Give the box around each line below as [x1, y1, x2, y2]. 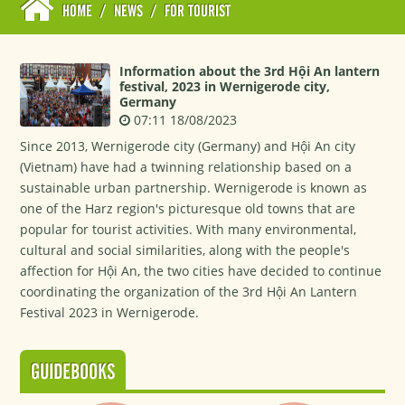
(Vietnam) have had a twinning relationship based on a [20, 158, 353, 175]
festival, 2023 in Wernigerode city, [119, 78, 331, 95]
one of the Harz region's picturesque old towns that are [20, 200, 356, 217]
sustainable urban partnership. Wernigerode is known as [20, 179, 368, 196]
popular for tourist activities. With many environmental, [20, 221, 357, 238]
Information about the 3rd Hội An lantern [119, 62, 381, 80]
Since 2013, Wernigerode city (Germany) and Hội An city [20, 137, 356, 155]
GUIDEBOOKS [31, 363, 116, 382]
